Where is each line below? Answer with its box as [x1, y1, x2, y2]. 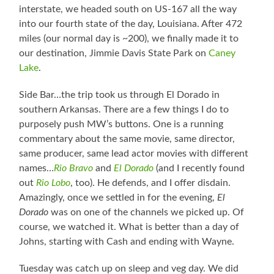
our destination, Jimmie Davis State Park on [19, 48, 209, 59]
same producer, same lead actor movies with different [19, 149, 249, 159]
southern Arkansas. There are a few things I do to [19, 105, 229, 115]
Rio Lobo [36, 178, 71, 188]
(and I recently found [154, 163, 245, 174]
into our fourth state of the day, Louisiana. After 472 [19, 19, 243, 29]
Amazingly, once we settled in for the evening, [19, 193, 218, 203]
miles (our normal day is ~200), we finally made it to [19, 34, 239, 44]
